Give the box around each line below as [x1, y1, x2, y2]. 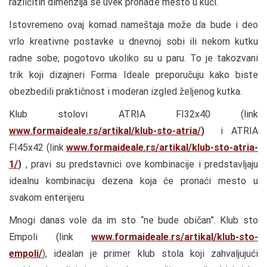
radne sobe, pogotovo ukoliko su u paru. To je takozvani [9, 52, 258, 64]
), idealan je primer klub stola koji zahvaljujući [42, 247, 258, 259]
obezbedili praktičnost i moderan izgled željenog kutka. [9, 85, 242, 97]
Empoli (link [9, 231, 91, 243]
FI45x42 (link [9, 141, 66, 153]
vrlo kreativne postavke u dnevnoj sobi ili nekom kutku [9, 35, 258, 47]
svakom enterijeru [9, 191, 84, 203]
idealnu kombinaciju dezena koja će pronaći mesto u [9, 175, 258, 187]
